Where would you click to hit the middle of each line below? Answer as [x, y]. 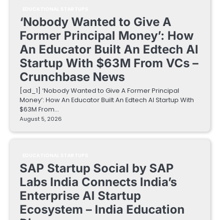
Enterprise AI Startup [80, 196]
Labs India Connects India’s [98, 182]
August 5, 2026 [41, 119]
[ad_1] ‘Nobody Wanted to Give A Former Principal [99, 91]
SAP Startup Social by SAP [97, 168]
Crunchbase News [72, 77]
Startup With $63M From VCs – [109, 63]
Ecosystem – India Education [102, 210]
